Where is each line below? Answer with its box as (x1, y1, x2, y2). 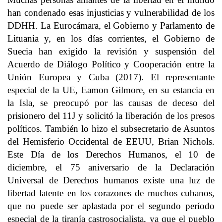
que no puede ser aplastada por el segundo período (7, 201, 215, 211)
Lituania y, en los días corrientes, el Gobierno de (7, 33, 215, 44)
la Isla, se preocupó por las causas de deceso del (7, 98, 215, 108)
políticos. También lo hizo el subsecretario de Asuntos (7, 123, 215, 134)
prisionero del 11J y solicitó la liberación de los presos (7, 111, 215, 121)
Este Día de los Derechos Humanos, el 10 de (7, 149, 215, 160)
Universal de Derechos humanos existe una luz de (7, 175, 215, 185)
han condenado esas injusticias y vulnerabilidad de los (7, 7, 215, 18)
